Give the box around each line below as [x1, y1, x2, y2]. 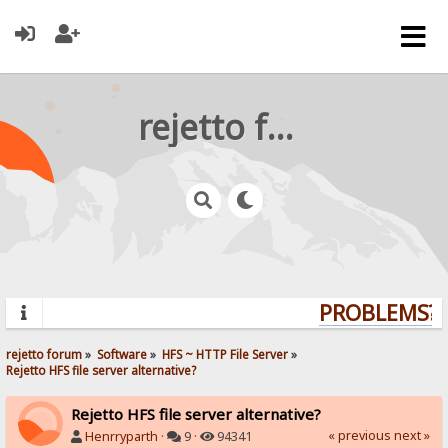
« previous [327, 426, 391, 444]
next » [393, 426, 430, 444]
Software [97, 345, 148, 362]
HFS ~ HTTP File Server [162, 345, 289, 362]
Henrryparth [85, 427, 159, 445]
